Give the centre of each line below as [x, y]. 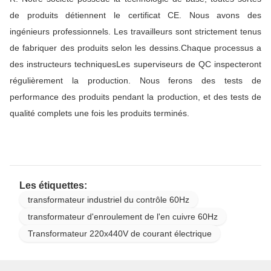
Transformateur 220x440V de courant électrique [120, 233]
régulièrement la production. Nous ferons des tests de [135, 80]
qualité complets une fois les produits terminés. [100, 113]
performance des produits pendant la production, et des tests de [135, 96]
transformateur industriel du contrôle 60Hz [109, 199]
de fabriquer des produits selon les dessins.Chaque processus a [135, 47]
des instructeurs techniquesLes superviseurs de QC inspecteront [135, 64]
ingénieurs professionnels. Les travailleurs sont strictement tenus [135, 31]
